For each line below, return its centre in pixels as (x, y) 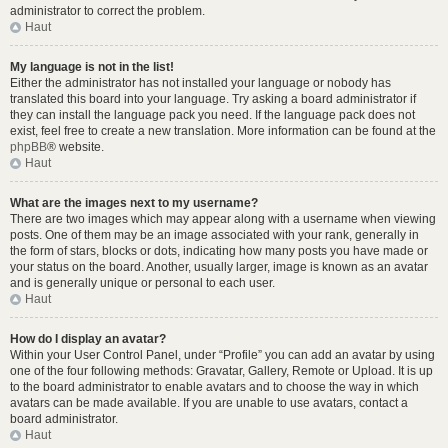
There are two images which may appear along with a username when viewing (223, 219)
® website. (75, 147)
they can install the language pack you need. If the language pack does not (212, 115)
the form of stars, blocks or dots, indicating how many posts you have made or (219, 251)
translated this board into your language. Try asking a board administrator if (213, 99)
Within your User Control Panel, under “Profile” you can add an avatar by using (222, 355)
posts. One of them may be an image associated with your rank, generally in (214, 235)
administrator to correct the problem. (107, 11)
